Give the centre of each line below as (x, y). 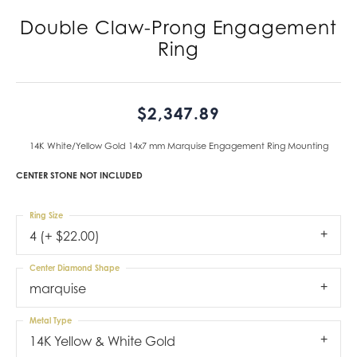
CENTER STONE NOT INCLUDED (79, 175)
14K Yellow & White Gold (102, 341)
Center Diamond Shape (75, 267)
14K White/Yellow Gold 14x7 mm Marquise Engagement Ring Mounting (178, 145)
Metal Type (51, 320)
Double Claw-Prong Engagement (178, 27)
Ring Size (46, 215)
